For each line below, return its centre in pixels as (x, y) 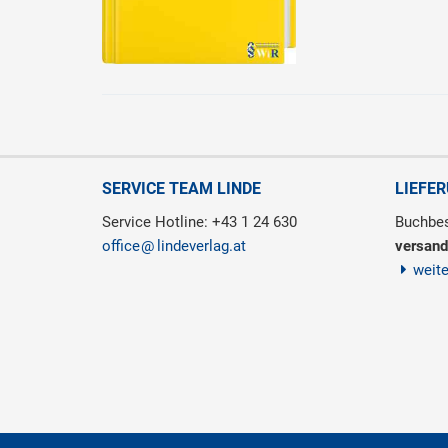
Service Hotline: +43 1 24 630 (199, 222)
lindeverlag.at (201, 246)
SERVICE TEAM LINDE (181, 189)
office (121, 246)
